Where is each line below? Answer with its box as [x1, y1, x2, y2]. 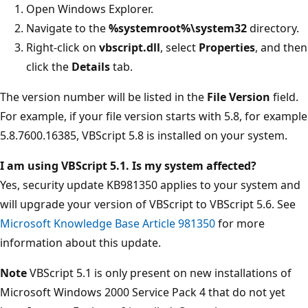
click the [26, 58, 71, 74]
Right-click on [26, 39, 99, 55]
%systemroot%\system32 [109, 20, 247, 36]
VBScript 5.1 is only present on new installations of [27, 265, 291, 280]
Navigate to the [26, 20, 109, 36]
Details [71, 58, 110, 74]
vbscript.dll [99, 39, 160, 55]
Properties [199, 39, 255, 55]
